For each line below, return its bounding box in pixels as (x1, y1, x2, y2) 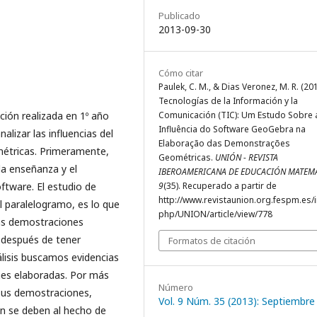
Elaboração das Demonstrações (158, 137, 290, 149)
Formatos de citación (168, 234, 255, 247)
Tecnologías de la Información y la (158, 95, 298, 107)
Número (158, 281, 193, 294)
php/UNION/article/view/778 (158, 208, 272, 220)
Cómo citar (158, 67, 203, 79)
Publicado (158, 9, 200, 22)
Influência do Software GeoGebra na (158, 123, 306, 135)
